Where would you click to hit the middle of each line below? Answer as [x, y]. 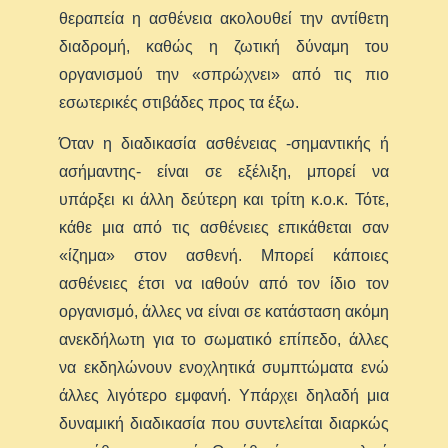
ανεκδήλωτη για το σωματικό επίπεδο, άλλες [224, 339]
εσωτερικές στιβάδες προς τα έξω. [179, 102]
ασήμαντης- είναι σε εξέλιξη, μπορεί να [224, 171]
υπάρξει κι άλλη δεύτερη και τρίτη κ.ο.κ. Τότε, [224, 199]
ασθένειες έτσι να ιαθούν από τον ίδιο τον [224, 283]
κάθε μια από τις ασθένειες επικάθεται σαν [224, 227]
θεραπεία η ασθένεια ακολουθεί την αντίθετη [224, 18]
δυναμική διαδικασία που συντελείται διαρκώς [224, 423]
